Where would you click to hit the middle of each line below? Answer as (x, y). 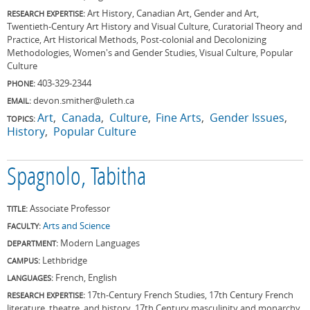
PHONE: (21, 83)
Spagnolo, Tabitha (76, 178)
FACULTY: (25, 226)
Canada (81, 117)
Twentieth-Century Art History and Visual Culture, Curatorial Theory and (155, 26)
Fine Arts (179, 117)
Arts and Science (76, 225)
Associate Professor (70, 208)
